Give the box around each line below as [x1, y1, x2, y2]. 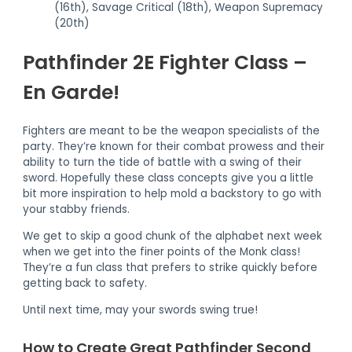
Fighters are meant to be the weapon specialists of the [23, 123, 321, 139]
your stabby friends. [23, 202, 130, 218]
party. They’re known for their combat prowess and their [23, 139, 325, 155]
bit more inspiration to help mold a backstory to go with [23, 186, 322, 202]
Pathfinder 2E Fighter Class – [23, 48, 308, 76]
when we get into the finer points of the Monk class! [23, 244, 301, 260]
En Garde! [23, 78, 120, 106]
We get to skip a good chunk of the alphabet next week [23, 229, 323, 244]
